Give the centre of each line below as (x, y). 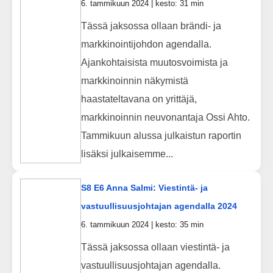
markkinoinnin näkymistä (134, 80)
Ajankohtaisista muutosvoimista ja (154, 62)
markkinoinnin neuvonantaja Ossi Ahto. (165, 117)
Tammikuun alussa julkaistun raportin (161, 135)
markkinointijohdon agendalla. (146, 44)
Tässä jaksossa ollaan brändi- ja (151, 26)
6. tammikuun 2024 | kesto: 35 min (142, 225)
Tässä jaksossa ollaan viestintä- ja (155, 247)
